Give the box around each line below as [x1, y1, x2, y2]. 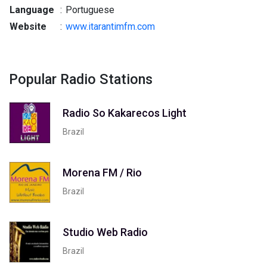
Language [10, 4, 54, 15]
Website [10, 21, 46, 32]
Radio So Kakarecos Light [63, 106, 187, 119]
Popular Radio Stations [9, 71, 153, 88]
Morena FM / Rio [63, 166, 142, 179]
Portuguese [63, 4, 114, 15]
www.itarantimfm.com [66, 21, 155, 32]
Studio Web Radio [63, 225, 148, 238]
